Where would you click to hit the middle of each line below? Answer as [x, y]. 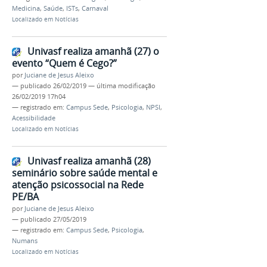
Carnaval [95, 9]
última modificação [126, 86]
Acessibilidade [34, 118]
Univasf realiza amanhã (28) [89, 161]
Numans [25, 240]
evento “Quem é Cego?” [64, 63]
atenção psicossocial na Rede [78, 184]
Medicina [26, 9]
